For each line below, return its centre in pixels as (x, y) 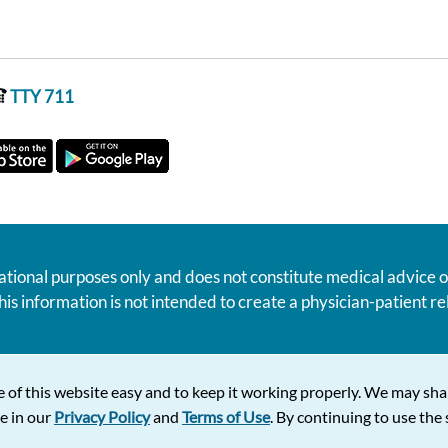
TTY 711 (40, 96)
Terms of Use (226, 416)
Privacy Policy (102, 416)
